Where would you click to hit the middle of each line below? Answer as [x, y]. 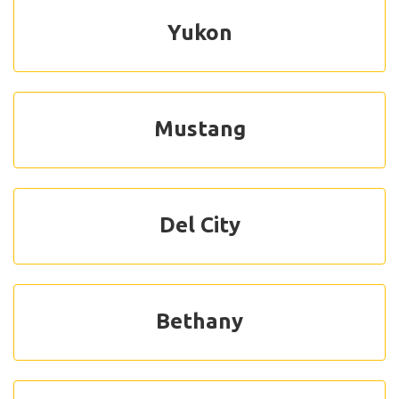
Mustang [199, 128]
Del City [199, 224]
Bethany [199, 321]
